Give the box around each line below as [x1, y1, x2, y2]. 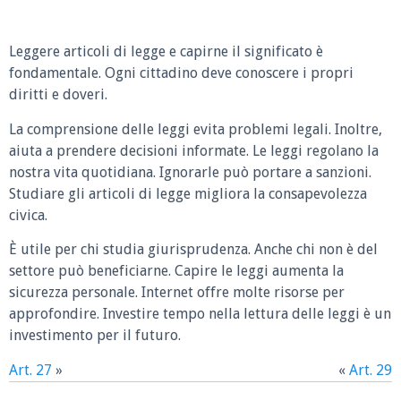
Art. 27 [9, 361, 52, 379]
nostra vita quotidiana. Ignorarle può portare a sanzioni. [9, 163, 371, 181]
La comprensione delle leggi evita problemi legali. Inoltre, [9, 120, 382, 138]
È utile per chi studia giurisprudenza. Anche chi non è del [9, 241, 378, 259]
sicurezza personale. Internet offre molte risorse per [9, 284, 345, 302]
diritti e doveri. [9, 86, 107, 104]
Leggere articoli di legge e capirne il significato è [9, 43, 323, 61]
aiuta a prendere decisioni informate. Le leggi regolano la [9, 141, 379, 159]
